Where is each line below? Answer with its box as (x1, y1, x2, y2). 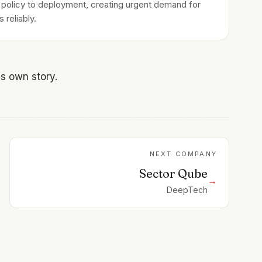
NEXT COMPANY (149, 149, 217, 158)
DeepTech (167, 184, 208, 195)
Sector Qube (139, 166, 208, 181)
